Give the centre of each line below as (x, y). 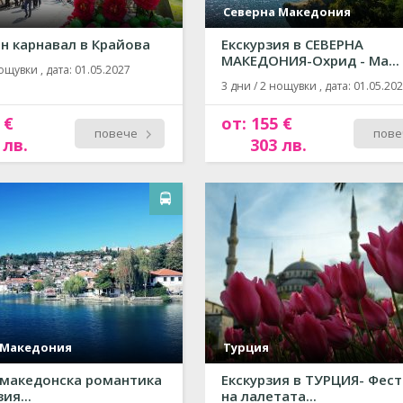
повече (116, 133)
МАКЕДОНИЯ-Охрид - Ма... (310, 60)
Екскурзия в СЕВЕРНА (292, 44)
